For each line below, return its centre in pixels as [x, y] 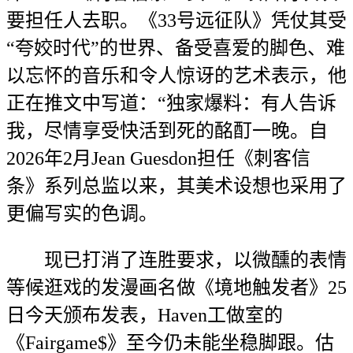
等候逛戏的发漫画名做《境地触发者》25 [176, 288]
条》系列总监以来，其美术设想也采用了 [176, 186]
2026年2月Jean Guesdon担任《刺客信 [158, 158]
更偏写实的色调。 [82, 214]
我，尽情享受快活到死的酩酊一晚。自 [167, 131]
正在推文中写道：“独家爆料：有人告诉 [171, 103]
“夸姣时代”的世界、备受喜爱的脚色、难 [176, 48]
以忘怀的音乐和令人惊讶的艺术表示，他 [176, 76]
